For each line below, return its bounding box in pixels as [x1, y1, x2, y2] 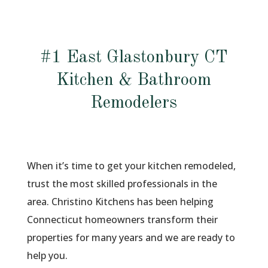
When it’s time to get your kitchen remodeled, [26, 159, 236, 172]
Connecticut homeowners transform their [26, 213, 218, 226]
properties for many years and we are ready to [26, 231, 235, 244]
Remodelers [90, 95, 178, 112]
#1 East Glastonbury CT [39, 49, 228, 66]
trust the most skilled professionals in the [26, 177, 217, 190]
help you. [26, 249, 68, 262]
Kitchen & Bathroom [56, 72, 212, 89]
